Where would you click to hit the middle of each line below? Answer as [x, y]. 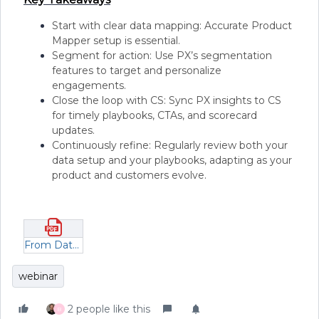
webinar [38, 276]
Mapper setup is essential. [116, 41]
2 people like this [109, 309]
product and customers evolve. [129, 175]
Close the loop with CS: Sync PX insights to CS [167, 100]
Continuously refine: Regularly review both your [170, 145]
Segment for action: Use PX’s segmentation [162, 56]
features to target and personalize [137, 70]
